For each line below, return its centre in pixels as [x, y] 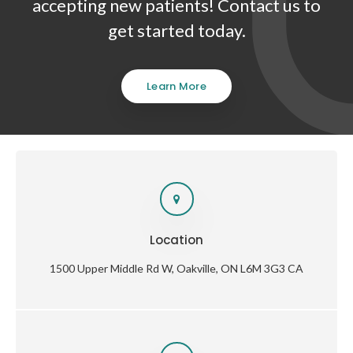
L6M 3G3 [263, 269]
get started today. [176, 31]
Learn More [176, 86]
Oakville [196, 269]
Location [176, 240]
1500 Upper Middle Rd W [111, 269]
